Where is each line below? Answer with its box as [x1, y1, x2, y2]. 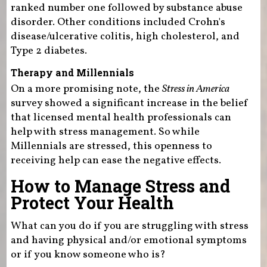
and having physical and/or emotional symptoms [10, 233, 247, 249]
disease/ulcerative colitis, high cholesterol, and [10, 29, 240, 45]
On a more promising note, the [10, 82, 162, 97]
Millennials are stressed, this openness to [10, 139, 212, 154]
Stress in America [162, 82, 229, 97]
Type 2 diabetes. [10, 44, 87, 59]
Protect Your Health [10, 191, 174, 215]
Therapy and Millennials [10, 66, 134, 79]
